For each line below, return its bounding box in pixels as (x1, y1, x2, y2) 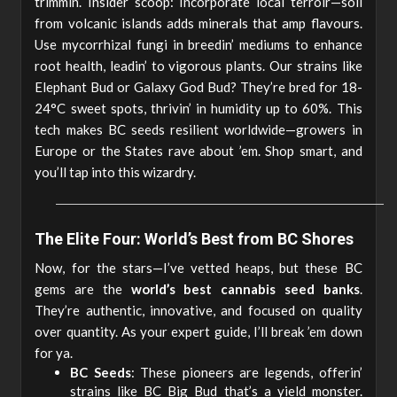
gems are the (35, 280, 131, 297)
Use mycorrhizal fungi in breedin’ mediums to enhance (35, 36, 362, 53)
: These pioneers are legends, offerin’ (130, 363, 362, 380)
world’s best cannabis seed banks (130, 280, 360, 297)
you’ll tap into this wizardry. (35, 164, 197, 181)
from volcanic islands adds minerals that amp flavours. (35, 15, 362, 32)
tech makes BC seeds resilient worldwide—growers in (35, 121, 362, 138)
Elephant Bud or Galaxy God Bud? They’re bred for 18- (35, 79, 362, 96)
